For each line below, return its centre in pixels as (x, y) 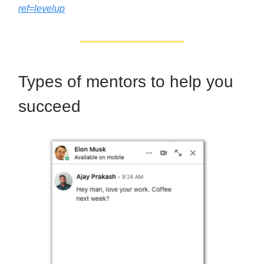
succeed (49, 106)
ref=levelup (42, 8)
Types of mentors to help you (126, 81)
